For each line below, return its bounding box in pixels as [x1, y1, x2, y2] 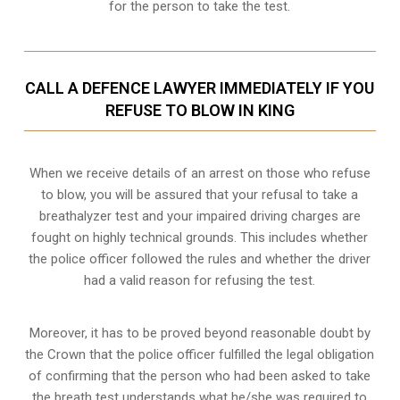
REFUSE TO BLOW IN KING [104, 101, 295, 121]
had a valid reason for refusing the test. [84, 272, 316, 289]
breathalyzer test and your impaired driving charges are [38, 208, 361, 225]
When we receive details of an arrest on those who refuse [29, 165, 371, 182]
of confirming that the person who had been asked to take [29, 368, 371, 385]
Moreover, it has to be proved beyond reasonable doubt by [29, 325, 371, 342]
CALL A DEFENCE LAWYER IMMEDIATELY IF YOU [25, 79, 375, 98]
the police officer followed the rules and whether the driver [29, 251, 371, 268]
